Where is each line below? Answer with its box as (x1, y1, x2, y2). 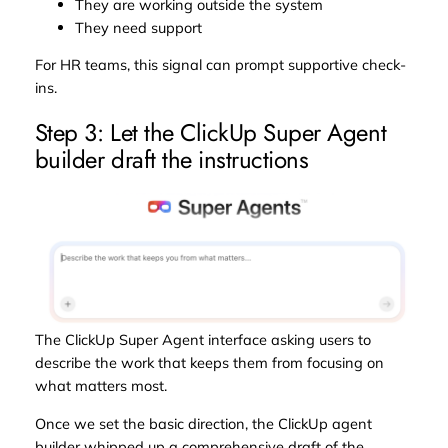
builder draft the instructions (34, 142, 309, 178)
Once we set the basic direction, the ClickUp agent (34, 413, 372, 433)
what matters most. (34, 376, 167, 396)
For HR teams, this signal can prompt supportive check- (34, 55, 406, 75)
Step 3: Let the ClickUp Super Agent (34, 115, 387, 151)
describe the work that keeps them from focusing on (34, 353, 384, 373)
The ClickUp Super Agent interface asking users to (34, 330, 371, 350)
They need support (74, 17, 202, 37)
